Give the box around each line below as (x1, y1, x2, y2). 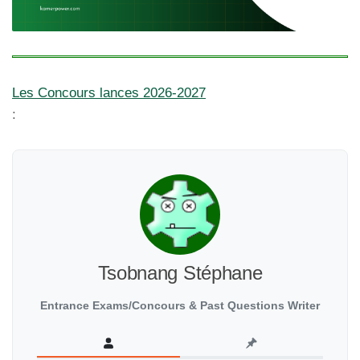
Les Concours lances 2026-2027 (12, 84, 206, 100)
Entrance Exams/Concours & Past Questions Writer (40, 298, 320, 312)
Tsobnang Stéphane (97, 261, 263, 284)
